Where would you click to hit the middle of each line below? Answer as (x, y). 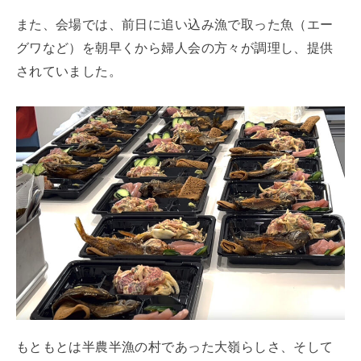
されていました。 (69, 71)
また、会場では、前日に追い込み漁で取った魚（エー (174, 24)
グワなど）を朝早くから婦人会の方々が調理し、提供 (174, 47)
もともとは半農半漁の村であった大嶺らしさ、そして (174, 346)
